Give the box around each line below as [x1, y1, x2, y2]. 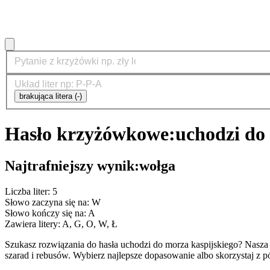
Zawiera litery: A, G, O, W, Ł [5, 218, 118, 229]
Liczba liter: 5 [5, 186, 57, 196]
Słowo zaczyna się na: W [5, 196, 101, 207]
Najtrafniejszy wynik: [5, 158, 139, 174]
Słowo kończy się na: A [5, 207, 95, 218]
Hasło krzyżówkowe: [5, 122, 175, 145]
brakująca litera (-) [19, 92, 82, 101]
